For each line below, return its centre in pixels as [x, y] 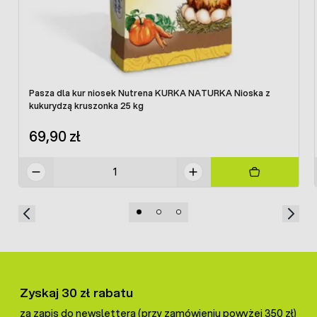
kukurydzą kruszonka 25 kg [86, 105]
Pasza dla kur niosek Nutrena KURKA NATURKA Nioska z [149, 93]
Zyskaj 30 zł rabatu [76, 293]
